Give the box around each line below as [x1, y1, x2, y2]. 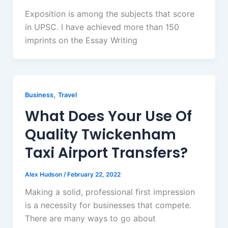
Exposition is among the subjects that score [24, 8, 194, 19]
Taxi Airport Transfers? [24, 142, 188, 163]
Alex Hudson [24, 171, 64, 179]
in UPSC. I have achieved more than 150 [24, 21, 179, 32]
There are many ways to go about [24, 213, 156, 224]
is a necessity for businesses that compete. [24, 200, 191, 211]
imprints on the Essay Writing [24, 35, 137, 45]
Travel [58, 91, 77, 99]
